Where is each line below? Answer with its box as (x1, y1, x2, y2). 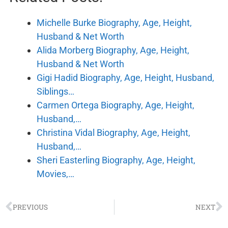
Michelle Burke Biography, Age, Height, (37, 17, 192, 28)
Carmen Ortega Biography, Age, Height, (37, 100, 194, 111)
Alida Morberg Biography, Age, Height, (37, 45, 189, 56)
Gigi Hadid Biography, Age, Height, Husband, (37, 72, 214, 83)
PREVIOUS (13, 203, 48, 212)
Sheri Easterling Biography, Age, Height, (37, 155, 195, 166)
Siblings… (37, 86, 74, 97)
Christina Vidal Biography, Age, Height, (37, 127, 190, 138)
